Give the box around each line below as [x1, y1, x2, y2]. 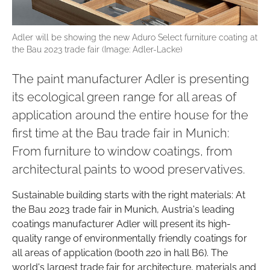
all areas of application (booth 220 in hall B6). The [12, 247, 228, 259]
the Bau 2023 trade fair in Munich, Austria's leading [12, 204, 234, 216]
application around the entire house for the [12, 108, 248, 123]
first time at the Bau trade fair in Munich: [12, 126, 230, 141]
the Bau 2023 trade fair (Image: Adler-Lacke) [12, 44, 183, 55]
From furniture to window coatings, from [12, 144, 232, 159]
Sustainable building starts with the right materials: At [12, 189, 245, 201]
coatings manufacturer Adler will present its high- [12, 218, 231, 230]
